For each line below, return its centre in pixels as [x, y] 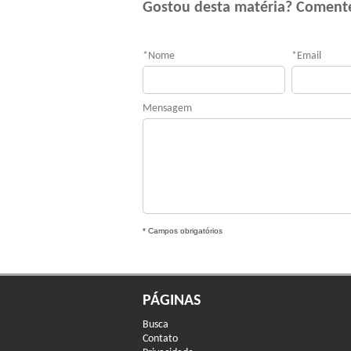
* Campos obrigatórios [183, 231]
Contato [160, 339]
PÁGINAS [172, 301]
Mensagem [167, 109]
